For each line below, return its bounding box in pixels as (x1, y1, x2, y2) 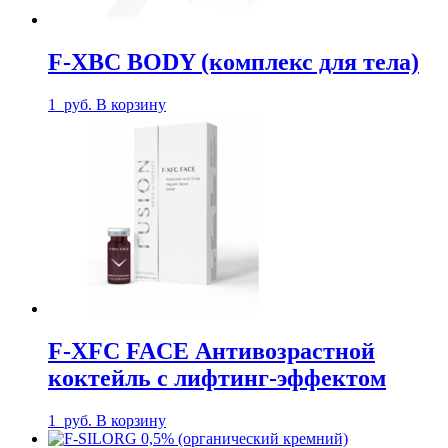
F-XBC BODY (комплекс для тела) (48, 49, 419, 76)
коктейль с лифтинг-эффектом (48, 365, 386, 392)
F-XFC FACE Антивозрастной (48, 338, 375, 365)
